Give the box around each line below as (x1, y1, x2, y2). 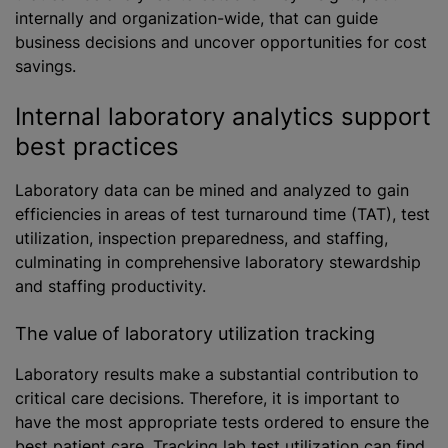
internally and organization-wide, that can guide (15, 7, 378, 28)
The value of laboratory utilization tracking (15, 322, 375, 344)
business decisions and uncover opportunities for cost (15, 31, 427, 52)
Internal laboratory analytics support (15, 101, 431, 131)
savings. (15, 55, 76, 76)
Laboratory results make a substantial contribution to (15, 363, 419, 384)
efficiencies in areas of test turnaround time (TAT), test (15, 203, 430, 224)
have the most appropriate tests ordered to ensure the (15, 411, 429, 432)
